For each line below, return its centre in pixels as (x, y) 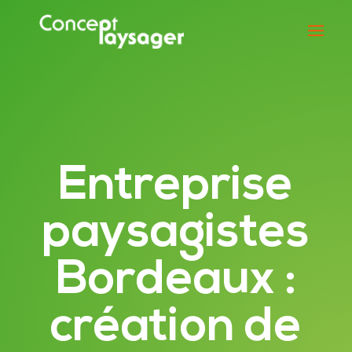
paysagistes (176, 234)
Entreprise (176, 187)
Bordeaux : (176, 281)
